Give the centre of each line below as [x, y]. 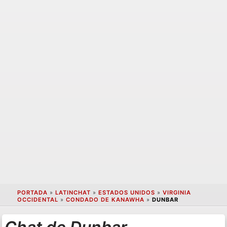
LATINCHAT [73, 193]
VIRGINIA [177, 193]
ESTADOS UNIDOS [126, 193]
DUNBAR [165, 200]
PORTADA [32, 193]
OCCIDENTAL [37, 200]
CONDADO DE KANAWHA [105, 200]
